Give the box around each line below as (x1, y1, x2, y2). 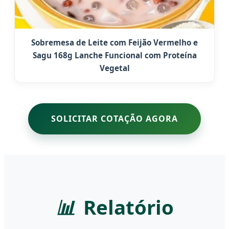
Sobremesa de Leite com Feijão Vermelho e (31, 37, 198, 48)
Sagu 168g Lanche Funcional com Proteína (32, 50, 197, 60)
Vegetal (99, 62, 130, 73)
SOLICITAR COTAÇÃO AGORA (51, 112, 178, 124)
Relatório (83, 193, 174, 220)
